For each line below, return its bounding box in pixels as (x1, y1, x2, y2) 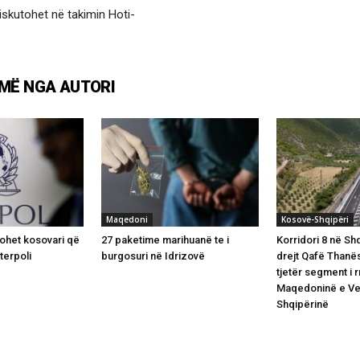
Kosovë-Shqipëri (281, 213, 349, 225)
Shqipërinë (276, 297, 329, 310)
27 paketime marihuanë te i (101, 233, 229, 246)
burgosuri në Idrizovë (101, 249, 205, 262)
